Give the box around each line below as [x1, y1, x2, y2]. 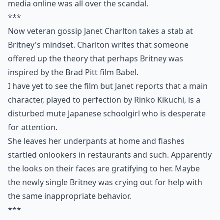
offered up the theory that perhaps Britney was [8, 53, 183, 64]
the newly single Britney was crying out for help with [8, 177, 202, 188]
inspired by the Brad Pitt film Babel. [8, 67, 138, 78]
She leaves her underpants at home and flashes [8, 136, 185, 146]
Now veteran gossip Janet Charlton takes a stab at [8, 26, 193, 36]
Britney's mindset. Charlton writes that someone [8, 39, 189, 50]
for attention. [8, 122, 57, 133]
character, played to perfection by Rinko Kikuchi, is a [8, 94, 200, 105]
